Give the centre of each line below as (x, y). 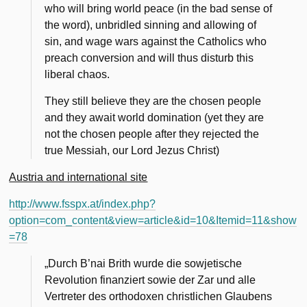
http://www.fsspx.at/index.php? (83, 204)
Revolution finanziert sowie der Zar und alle (150, 280)
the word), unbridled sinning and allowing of (151, 25)
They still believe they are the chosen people (153, 101)
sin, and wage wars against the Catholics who (156, 41)
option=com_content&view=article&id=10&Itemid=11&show (153, 220)
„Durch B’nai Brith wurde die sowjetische (144, 263)
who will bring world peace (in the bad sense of (159, 8)
